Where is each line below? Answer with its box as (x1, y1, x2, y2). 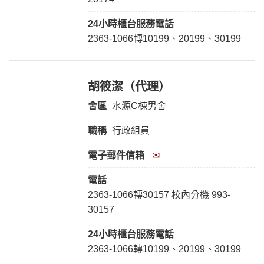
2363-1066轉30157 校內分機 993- (87, 190, 230, 200)
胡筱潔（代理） (87, 80, 170, 94)
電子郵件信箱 (87, 150, 144, 161)
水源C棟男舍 (111, 101, 166, 111)
